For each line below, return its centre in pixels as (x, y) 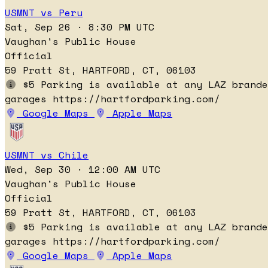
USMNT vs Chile (47, 155)
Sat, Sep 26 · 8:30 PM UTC (80, 27)
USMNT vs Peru (44, 13)
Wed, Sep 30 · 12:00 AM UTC (83, 170)
